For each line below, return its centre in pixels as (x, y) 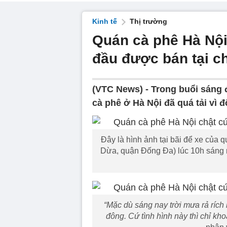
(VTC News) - (122, 89)
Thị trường (148, 21)
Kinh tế (105, 21)
